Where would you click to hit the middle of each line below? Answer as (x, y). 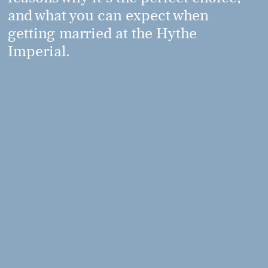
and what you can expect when (109, 15)
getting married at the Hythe (103, 33)
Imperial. (39, 51)
